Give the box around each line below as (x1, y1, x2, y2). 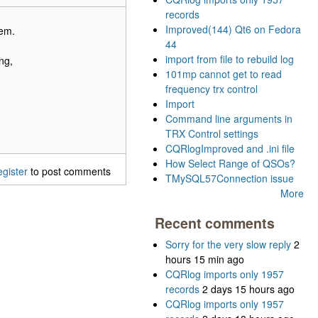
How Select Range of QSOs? (165, 156, 295, 171)
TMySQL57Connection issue (165, 171, 294, 186)
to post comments (28, 164, 111, 178)
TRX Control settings (165, 126, 258, 141)
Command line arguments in (165, 111, 292, 126)
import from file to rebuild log (165, 52, 294, 67)
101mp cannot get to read (165, 67, 282, 82)
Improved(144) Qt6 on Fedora (165, 22, 301, 37)
